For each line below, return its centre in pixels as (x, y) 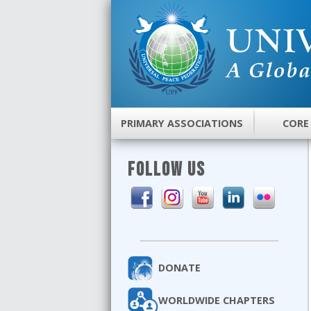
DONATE (179, 267)
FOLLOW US (167, 169)
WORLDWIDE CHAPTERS (217, 300)
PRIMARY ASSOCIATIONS (182, 124)
